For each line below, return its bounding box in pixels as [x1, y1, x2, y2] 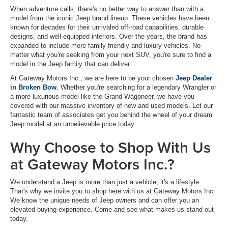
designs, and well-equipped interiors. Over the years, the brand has [10, 33, 207, 41]
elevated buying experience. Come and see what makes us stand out [10, 206, 214, 214]
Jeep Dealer [176, 74, 212, 82]
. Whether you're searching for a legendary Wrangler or [56, 83, 216, 92]
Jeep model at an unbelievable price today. [10, 120, 138, 128]
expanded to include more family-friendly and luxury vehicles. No [10, 42, 201, 50]
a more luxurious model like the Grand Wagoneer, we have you [10, 93, 194, 101]
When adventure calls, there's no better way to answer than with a [10, 5, 204, 13]
